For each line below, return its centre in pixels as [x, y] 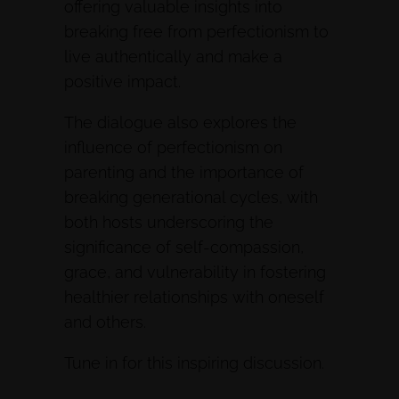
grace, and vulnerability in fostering [195, 272]
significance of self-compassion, [184, 247]
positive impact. [122, 81]
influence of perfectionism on [173, 147]
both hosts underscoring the [169, 222]
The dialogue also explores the [180, 122]
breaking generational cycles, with [191, 197]
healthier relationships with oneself [194, 297]
